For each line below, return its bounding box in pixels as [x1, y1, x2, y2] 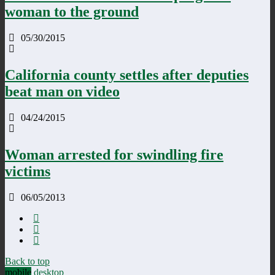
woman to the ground [5, 4, 139, 20]
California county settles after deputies [5, 66, 249, 83]
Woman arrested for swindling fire [5, 146, 223, 163]
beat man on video [5, 83, 120, 99]
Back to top [5, 255, 50, 266]
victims [5, 163, 50, 179]
